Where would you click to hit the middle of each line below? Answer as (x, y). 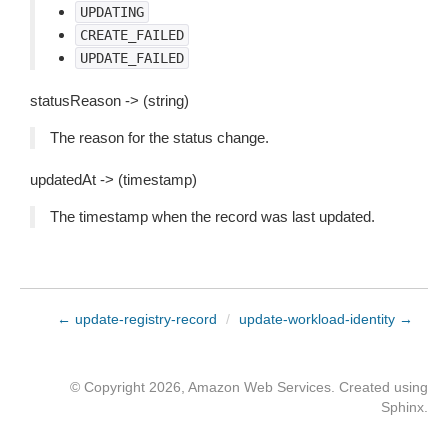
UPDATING (112, 12)
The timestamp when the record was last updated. (212, 216)
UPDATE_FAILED (132, 58)
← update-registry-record (137, 319)
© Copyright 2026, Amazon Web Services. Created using (249, 387)
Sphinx (402, 407)
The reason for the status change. (159, 137)
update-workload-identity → (326, 319)
